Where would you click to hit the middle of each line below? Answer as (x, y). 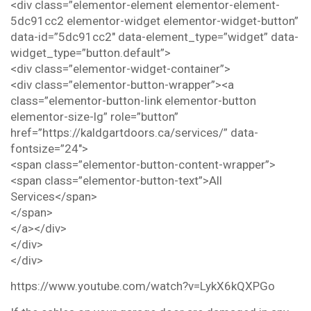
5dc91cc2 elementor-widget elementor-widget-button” (154, 21)
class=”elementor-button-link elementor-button (133, 101)
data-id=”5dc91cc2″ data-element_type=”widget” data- (154, 37)
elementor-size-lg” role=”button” (94, 117)
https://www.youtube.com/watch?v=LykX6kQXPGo (143, 286)
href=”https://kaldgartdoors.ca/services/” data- (134, 133)
